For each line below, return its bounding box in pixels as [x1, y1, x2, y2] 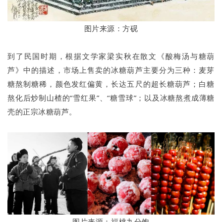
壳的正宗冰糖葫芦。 [7, 106, 77, 116]
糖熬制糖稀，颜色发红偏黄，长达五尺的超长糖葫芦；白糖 [7, 78, 215, 89]
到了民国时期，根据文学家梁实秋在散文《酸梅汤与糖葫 [7, 51, 215, 61]
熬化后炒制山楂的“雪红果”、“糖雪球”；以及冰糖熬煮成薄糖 [7, 92, 215, 103]
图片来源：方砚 [84, 23, 138, 33]
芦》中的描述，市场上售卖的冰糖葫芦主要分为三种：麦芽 [7, 64, 215, 75]
